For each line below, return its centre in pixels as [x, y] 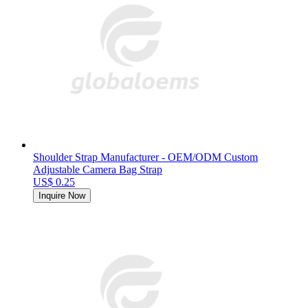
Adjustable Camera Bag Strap [98, 169]
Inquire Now [62, 195]
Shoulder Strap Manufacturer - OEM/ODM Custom [145, 157]
